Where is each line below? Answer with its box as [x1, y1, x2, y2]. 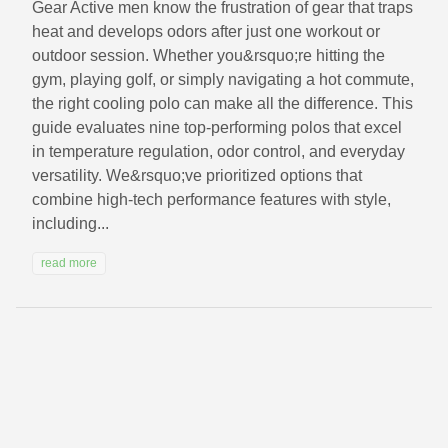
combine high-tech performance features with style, [32, 191, 391, 209]
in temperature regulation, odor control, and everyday [32, 143, 405, 161]
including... [32, 215, 109, 233]
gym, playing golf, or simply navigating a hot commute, [32, 71, 414, 89]
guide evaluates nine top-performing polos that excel [32, 119, 402, 137]
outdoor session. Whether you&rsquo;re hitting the [32, 47, 385, 65]
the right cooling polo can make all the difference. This [32, 95, 413, 113]
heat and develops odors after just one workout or [32, 23, 380, 41]
